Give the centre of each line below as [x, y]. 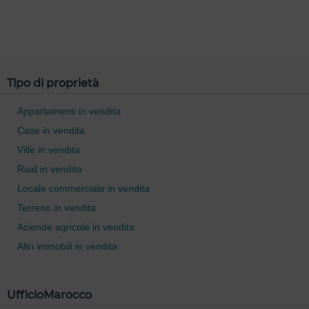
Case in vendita [51, 130]
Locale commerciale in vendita [83, 188]
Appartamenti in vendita [69, 111]
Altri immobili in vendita [67, 246]
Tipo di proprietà [53, 83]
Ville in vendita [49, 150]
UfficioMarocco [49, 295]
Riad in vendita [50, 169]
